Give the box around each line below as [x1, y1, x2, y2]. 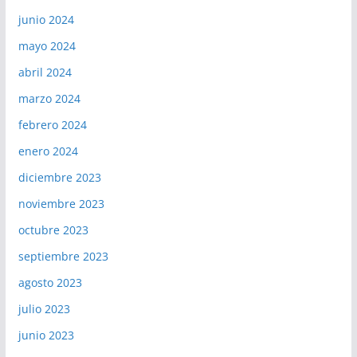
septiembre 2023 [18, 249, 108, 265]
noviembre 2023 [18, 196, 104, 212]
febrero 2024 [18, 117, 87, 133]
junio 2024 [18, 12, 74, 28]
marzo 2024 [18, 91, 80, 107]
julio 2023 [18, 301, 70, 317]
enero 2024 [18, 143, 78, 159]
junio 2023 [18, 328, 74, 343]
